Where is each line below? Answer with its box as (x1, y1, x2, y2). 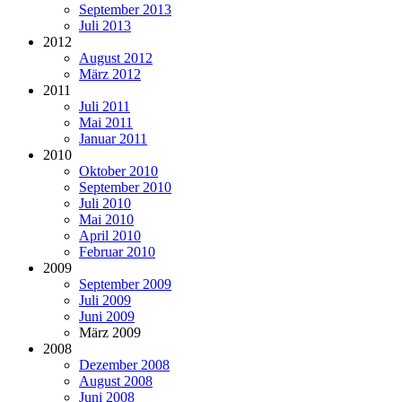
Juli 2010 (79, 195, 131, 211)
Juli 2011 (79, 98, 130, 114)
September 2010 (79, 179, 171, 195)
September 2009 (79, 275, 171, 292)
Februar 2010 (79, 243, 155, 259)
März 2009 (79, 324, 141, 340)
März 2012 (79, 66, 141, 82)
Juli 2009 (79, 292, 131, 308)
